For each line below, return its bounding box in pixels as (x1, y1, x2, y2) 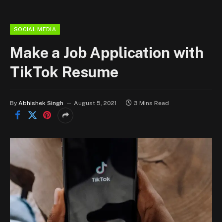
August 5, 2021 (74, 99, 116, 107)
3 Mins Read (134, 99, 169, 107)
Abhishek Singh (18, 99, 63, 107)
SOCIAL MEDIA (14, 26, 56, 32)
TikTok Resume (10, 62, 119, 81)
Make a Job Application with (10, 43, 204, 61)
